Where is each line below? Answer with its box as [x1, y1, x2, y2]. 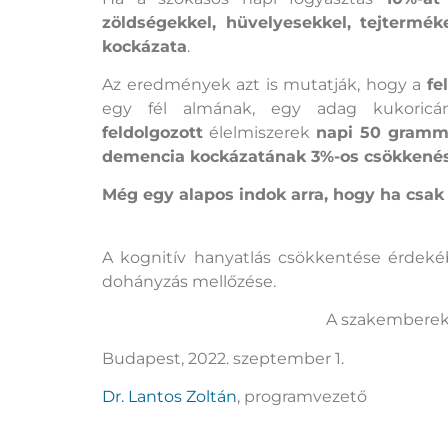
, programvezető [237, 387, 367, 407]
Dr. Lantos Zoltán [102, 387, 237, 407]
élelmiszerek [203, 123, 317, 143]
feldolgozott [102, 123, 203, 143]
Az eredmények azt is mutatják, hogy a [102, 75, 427, 95]
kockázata [102, 36, 187, 56]
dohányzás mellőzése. [102, 271, 276, 291]
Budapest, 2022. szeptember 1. [102, 348, 344, 368]
